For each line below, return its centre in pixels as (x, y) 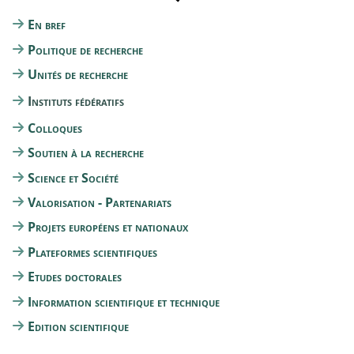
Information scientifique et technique (124, 301)
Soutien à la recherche (86, 153)
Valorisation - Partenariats (100, 203)
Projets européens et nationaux (108, 227)
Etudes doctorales (75, 277)
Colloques (55, 128)
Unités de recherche (78, 75)
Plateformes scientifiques (92, 252)
